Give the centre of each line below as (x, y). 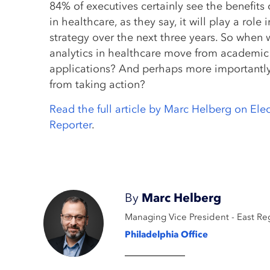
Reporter (71, 125)
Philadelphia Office (166, 234)
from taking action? (97, 84)
